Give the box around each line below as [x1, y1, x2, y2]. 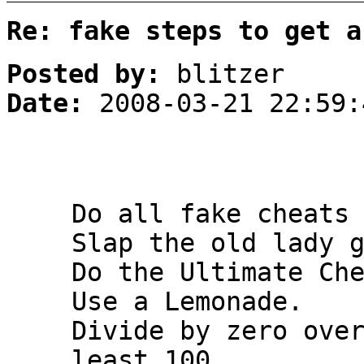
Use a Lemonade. [71, 287, 303, 317]
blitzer [161, 59, 284, 89]
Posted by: [6, 59, 161, 89]
